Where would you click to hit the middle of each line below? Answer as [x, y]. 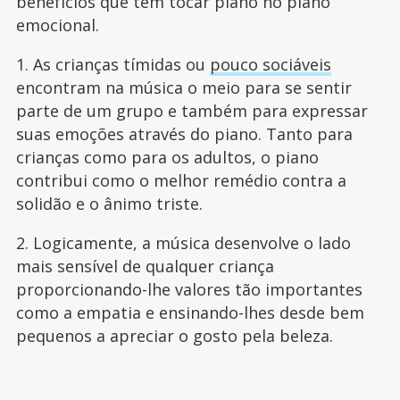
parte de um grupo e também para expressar [192, 111]
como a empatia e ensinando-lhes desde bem [190, 313]
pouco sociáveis [270, 65]
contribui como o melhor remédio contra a [181, 181]
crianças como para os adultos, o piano [167, 158]
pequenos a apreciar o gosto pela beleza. [176, 336]
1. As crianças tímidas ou [112, 65]
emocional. [57, 25]
